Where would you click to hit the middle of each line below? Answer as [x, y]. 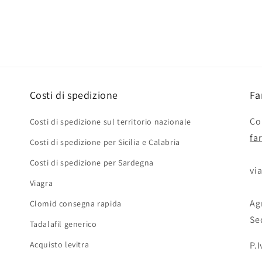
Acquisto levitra [59, 244]
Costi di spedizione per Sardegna [92, 162]
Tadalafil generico [63, 224]
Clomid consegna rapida [75, 203]
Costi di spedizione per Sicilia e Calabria [105, 142]
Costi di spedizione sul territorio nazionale [111, 121]
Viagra [41, 183]
